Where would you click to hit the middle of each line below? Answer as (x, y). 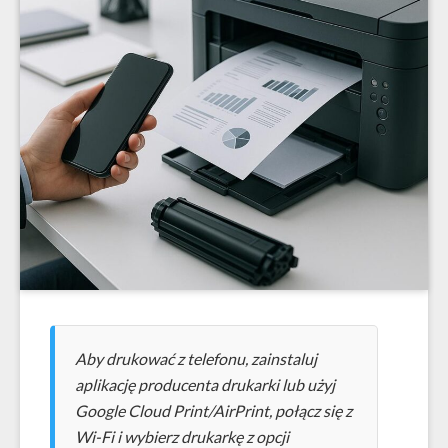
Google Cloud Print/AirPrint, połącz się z (213, 410)
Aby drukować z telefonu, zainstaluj (196, 358)
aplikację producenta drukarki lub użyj (205, 384)
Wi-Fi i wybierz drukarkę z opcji (182, 436)
